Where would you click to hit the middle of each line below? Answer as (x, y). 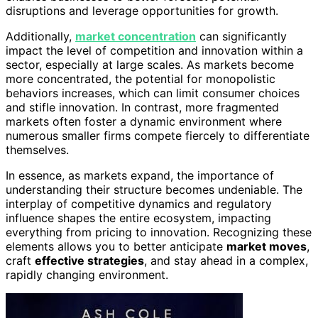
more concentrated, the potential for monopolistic (141, 78)
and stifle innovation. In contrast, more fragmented (142, 107)
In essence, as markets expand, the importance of (140, 175)
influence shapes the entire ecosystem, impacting (138, 218)
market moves (267, 246)
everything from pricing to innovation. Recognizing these (159, 232)
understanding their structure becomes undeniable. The (154, 189)
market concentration (136, 36)
